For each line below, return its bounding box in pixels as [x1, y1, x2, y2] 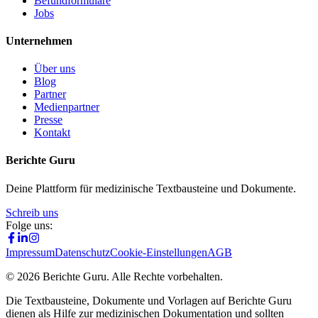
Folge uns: [6, 219, 53, 231]
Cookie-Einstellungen [110, 246, 207, 258]
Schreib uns [6, 206, 58, 219]
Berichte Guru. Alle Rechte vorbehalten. [40, 270, 223, 283]
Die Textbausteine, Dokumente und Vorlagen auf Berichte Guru [6, 294, 292, 307]
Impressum [6, 246, 55, 258]
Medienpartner [34, 101, 99, 114]
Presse [34, 114, 62, 126]
